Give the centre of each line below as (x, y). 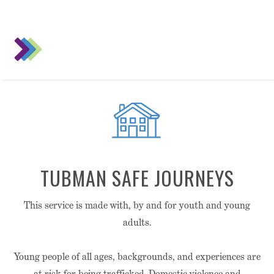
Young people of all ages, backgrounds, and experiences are (137, 257)
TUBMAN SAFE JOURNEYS (137, 178)
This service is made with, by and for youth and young (137, 205)
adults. (137, 222)
